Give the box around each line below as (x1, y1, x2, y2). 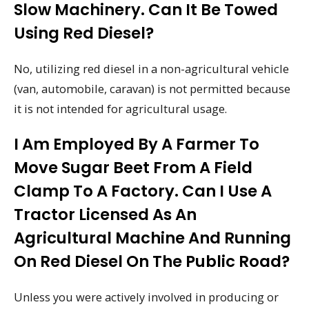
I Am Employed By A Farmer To (14, 133, 259, 156)
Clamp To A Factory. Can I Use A (14, 180, 272, 203)
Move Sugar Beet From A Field (14, 157, 252, 179)
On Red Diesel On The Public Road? (14, 250, 290, 273)
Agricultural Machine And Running (14, 227, 291, 250)
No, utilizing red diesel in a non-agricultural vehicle (14, 61, 289, 77)
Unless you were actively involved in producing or (14, 289, 279, 306)
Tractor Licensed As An (14, 203, 197, 226)
